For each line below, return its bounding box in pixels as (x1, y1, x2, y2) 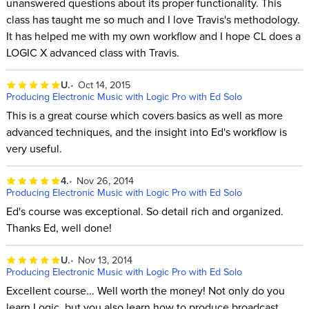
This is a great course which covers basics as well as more (6, 107, 283, 123)
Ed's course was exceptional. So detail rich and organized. (6, 203, 283, 219)
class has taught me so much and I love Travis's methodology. (6, 11, 300, 27)
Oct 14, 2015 (78, 77, 131, 92)
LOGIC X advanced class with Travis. (6, 44, 179, 60)
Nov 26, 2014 (77, 173, 134, 188)
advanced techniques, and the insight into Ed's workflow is (6, 123, 287, 139)
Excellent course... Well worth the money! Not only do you (6, 282, 285, 298)
